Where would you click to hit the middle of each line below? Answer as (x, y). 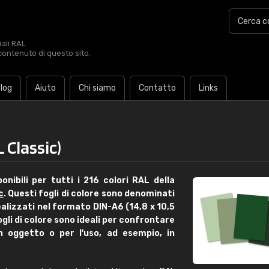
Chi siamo (97, 88)
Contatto (157, 88)
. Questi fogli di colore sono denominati (89, 194)
